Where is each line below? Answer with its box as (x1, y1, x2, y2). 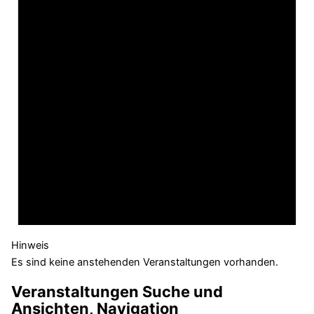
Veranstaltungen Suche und (11, 282, 223, 301)
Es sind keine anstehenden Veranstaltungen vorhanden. (11, 256, 278, 269)
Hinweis (11, 239, 49, 252)
